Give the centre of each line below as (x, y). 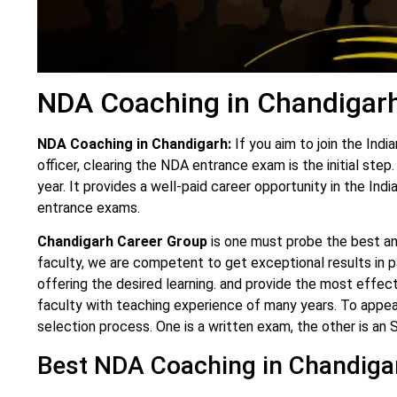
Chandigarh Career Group (124, 242)
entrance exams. (89, 207)
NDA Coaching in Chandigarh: (134, 144)
